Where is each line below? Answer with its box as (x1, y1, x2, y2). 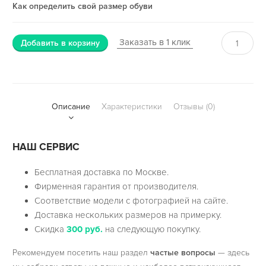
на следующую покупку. (103, 224, 201, 235)
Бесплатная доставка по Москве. (34, 167, 169, 178)
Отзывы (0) (173, 101, 215, 112)
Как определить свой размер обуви (12, 1, 153, 12)
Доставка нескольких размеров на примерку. (34, 210, 222, 221)
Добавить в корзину (20, 37, 100, 48)
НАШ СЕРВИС (12, 141, 80, 154)
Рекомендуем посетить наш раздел (12, 248, 150, 258)
